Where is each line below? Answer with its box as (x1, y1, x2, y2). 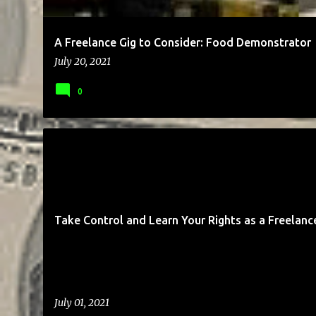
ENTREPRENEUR (241, 149, 300, 157)
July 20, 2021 (54, 55, 111, 68)
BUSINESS (59, 149, 97, 157)
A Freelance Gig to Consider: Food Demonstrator (54, 36, 311, 49)
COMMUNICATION (159, 149, 226, 157)
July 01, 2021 (54, 296, 109, 309)
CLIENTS (112, 149, 144, 157)
